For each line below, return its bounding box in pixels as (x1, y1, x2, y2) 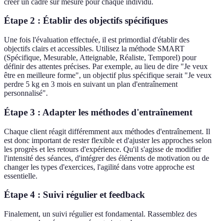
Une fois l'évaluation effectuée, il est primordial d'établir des (4, 36, 189, 44)
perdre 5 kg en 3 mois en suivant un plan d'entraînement (4, 80, 178, 89)
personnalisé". (4, 89, 48, 98)
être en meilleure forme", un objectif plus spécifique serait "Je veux (4, 71, 212, 80)
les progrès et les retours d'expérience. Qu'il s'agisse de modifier (4, 145, 201, 153)
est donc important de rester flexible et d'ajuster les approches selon (4, 136, 212, 145)
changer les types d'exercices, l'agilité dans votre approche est (4, 162, 194, 171)
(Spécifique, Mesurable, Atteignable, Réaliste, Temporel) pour (4, 53, 196, 62)
